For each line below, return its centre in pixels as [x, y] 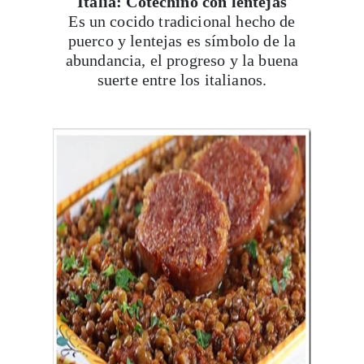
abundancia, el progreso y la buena [182, 60]
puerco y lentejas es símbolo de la [182, 40]
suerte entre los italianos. [182, 79]
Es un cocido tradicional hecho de [182, 21]
